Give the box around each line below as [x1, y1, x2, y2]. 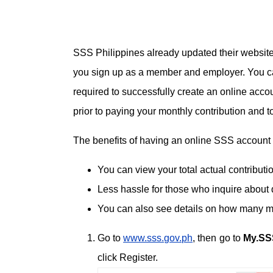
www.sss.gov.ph [123, 233, 193, 244]
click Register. [97, 252, 158, 263]
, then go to [193, 233, 244, 244]
